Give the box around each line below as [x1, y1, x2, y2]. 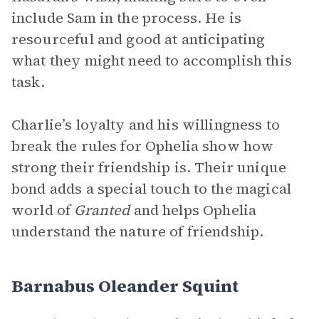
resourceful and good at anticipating [11, 29, 266, 49]
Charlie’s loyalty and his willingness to [11, 115, 280, 135]
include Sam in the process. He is [11, 8, 241, 28]
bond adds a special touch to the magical [11, 179, 291, 199]
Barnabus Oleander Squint [11, 274, 239, 298]
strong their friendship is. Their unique [11, 157, 286, 177]
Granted [74, 200, 134, 220]
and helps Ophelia [133, 200, 257, 220]
